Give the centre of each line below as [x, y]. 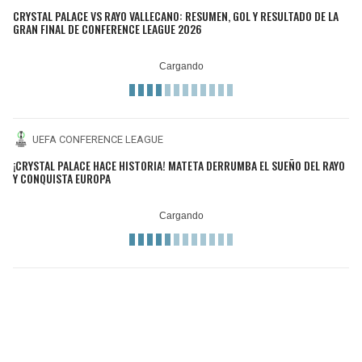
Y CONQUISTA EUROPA [62, 178]
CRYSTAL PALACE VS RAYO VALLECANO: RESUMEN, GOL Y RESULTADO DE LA [176, 16]
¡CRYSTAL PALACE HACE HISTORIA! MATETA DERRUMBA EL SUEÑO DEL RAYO [179, 165]
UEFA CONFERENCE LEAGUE [98, 139]
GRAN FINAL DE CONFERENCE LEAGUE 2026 [107, 29]
